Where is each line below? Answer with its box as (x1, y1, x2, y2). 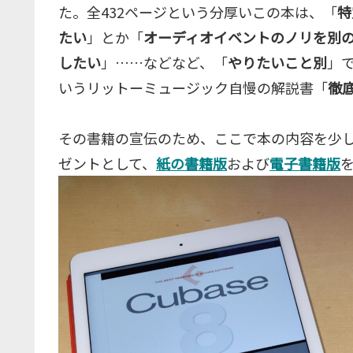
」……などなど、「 (101, 51, 228, 72)
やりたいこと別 (228, 51, 327, 72)
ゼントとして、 (58, 152, 156, 173)
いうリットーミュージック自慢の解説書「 (58, 76, 328, 98)
